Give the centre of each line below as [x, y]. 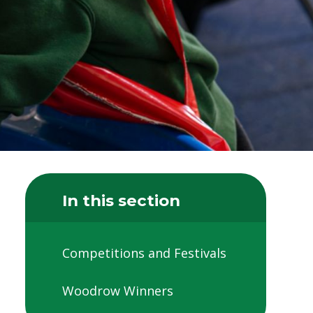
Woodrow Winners [118, 290]
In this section [121, 200]
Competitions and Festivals [144, 253]
